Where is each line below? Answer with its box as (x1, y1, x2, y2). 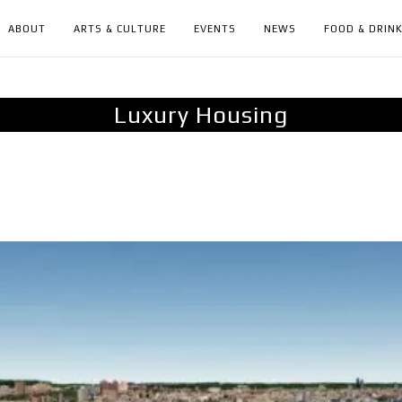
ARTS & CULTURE (74, 23, 166, 34)
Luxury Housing (114, 101, 288, 128)
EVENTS (194, 23, 236, 34)
